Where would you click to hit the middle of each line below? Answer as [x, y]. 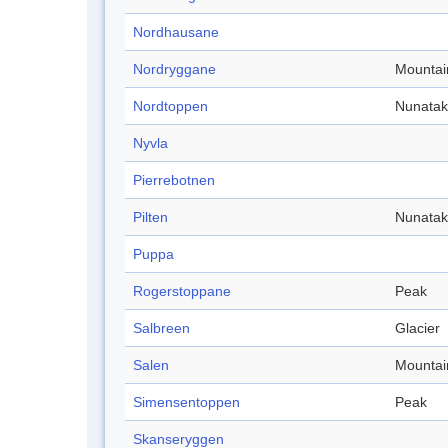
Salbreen [161, 328]
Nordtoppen [170, 106]
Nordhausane [176, 32]
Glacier [417, 328]
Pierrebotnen [174, 180]
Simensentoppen [186, 402]
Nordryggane [174, 69]
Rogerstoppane [182, 291]
